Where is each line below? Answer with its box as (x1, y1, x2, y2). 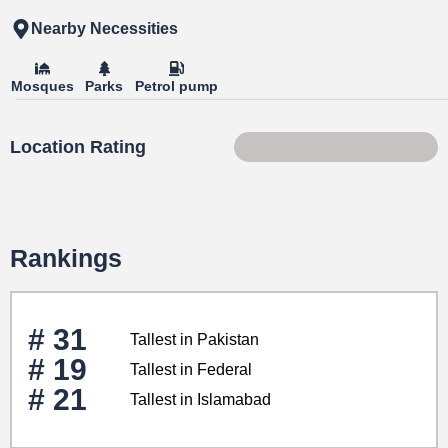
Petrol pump (134, 78, 218, 95)
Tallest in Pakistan (130, 331, 259, 349)
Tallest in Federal (130, 361, 252, 379)
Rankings (10, 244, 122, 273)
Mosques (11, 78, 75, 95)
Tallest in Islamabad (130, 391, 271, 409)
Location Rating (10, 137, 146, 158)
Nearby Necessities (31, 20, 179, 38)
